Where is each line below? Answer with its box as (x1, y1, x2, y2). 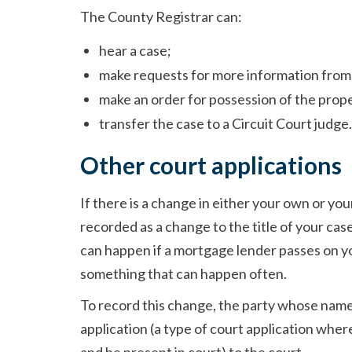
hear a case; (99, 42, 171, 59)
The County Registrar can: (80, 8, 242, 25)
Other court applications (80, 151, 342, 179)
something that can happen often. (80, 265, 287, 282)
